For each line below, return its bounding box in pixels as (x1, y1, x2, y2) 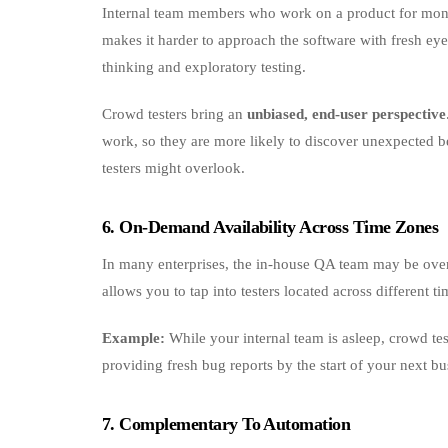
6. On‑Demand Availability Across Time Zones (102, 216, 439, 237)
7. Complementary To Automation (102, 414, 351, 435)
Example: (102, 330, 165, 347)
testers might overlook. (102, 159, 245, 176)
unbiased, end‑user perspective (247, 105, 446, 122)
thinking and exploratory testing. (102, 58, 306, 75)
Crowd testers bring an (102, 105, 247, 122)
